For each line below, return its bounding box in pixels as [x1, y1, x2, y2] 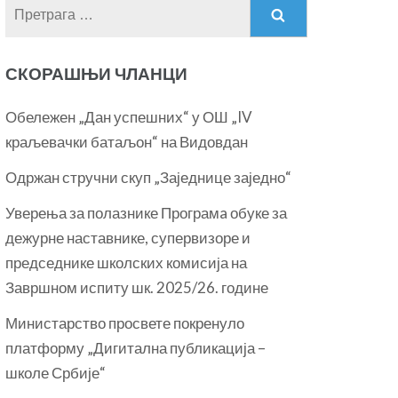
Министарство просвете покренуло [5, 314, 245, 332]
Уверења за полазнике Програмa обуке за [5, 203, 288, 222]
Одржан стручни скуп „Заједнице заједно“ [5, 168, 292, 187]
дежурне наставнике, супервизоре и [5, 228, 251, 247]
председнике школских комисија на [5, 253, 248, 272]
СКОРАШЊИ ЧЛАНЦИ [5, 63, 188, 84]
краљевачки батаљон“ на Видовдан [5, 132, 249, 151]
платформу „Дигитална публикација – [5, 338, 267, 357]
